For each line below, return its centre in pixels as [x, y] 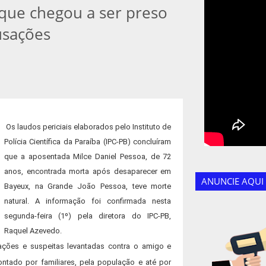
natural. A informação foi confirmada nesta [88, 201]
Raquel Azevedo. [33, 231]
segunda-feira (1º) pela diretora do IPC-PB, [88, 216]
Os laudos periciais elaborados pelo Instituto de [89, 127]
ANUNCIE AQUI [233, 181]
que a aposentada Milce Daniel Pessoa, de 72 [88, 156]
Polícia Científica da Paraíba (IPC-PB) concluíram [88, 142]
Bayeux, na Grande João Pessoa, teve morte [88, 186]
